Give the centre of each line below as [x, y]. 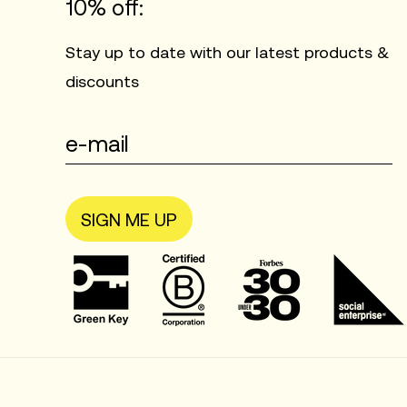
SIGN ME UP [129, 219]
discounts [102, 81]
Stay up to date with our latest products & [227, 52]
